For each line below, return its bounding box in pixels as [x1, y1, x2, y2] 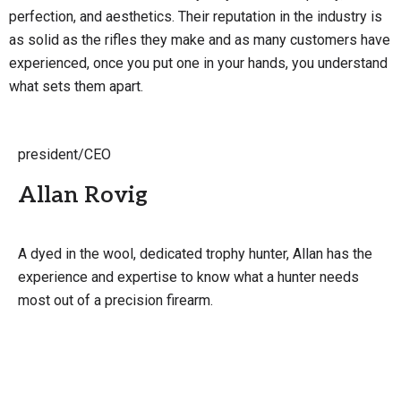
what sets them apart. [9, 78, 143, 95]
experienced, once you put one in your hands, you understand [9, 55, 388, 72]
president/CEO [18, 146, 111, 163]
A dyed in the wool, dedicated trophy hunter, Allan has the [18, 245, 372, 262]
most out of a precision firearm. [18, 292, 213, 309]
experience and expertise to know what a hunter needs [18, 269, 359, 286]
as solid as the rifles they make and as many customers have [9, 31, 390, 48]
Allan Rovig [18, 182, 148, 209]
